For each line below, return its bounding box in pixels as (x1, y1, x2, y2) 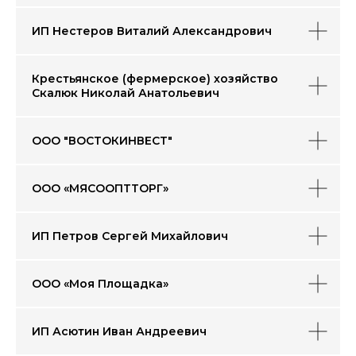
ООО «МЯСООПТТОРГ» (32, 181, 168, 195)
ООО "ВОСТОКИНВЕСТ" (32, 133, 172, 148)
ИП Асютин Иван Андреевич (32, 324, 207, 339)
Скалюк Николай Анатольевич (32, 86, 219, 100)
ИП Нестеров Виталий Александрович (32, 24, 272, 38)
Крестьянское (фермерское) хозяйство (32, 72, 278, 86)
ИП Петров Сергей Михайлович (32, 229, 228, 243)
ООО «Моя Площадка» (32, 277, 168, 291)
